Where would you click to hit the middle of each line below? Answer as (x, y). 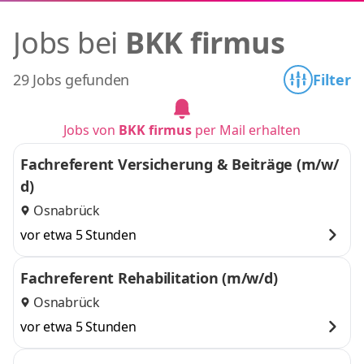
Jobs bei (69, 43)
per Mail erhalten (246, 130)
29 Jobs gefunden (71, 80)
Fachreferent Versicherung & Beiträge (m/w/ (180, 164)
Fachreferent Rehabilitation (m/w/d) (149, 278)
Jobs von (91, 130)
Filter (332, 80)
